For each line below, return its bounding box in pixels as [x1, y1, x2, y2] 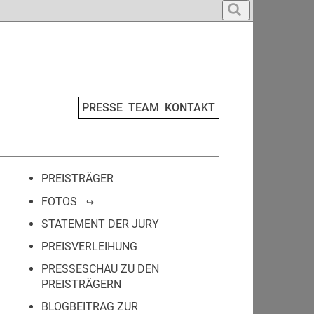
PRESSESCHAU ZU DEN [41, 262, 159, 275]
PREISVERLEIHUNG [41, 240, 137, 253]
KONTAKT [165, 101, 215, 114]
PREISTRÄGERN [41, 278, 121, 291]
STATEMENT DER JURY [41, 217, 159, 231]
